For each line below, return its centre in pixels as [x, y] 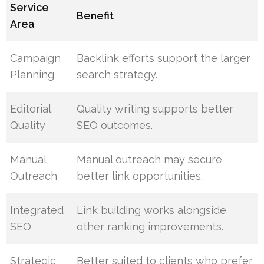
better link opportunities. [140, 176]
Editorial [31, 108]
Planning [32, 74]
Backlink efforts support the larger [164, 58]
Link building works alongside [152, 210]
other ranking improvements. [150, 226]
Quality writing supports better [155, 108]
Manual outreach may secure [150, 159]
